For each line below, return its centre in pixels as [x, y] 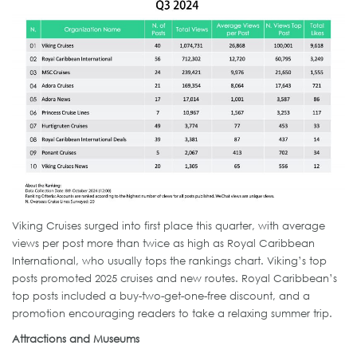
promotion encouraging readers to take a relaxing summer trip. [172, 314]
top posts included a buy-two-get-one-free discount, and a [161, 296]
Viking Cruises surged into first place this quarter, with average [169, 226]
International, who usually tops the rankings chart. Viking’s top [169, 261]
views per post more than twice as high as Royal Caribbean [163, 243]
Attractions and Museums [76, 339]
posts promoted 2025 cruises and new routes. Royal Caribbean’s [175, 279]
